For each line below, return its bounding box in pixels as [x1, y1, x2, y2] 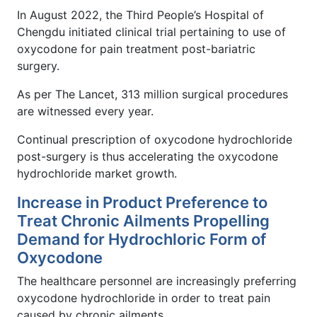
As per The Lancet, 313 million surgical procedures [17, 86, 288, 101]
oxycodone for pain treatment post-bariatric [17, 41, 255, 56]
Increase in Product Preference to [17, 192, 267, 212]
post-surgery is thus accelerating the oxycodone [17, 149, 278, 163]
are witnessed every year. [17, 103, 154, 118]
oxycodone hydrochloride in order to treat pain [17, 290, 270, 305]
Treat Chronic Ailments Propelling [17, 211, 270, 230]
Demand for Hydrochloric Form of [17, 229, 266, 248]
